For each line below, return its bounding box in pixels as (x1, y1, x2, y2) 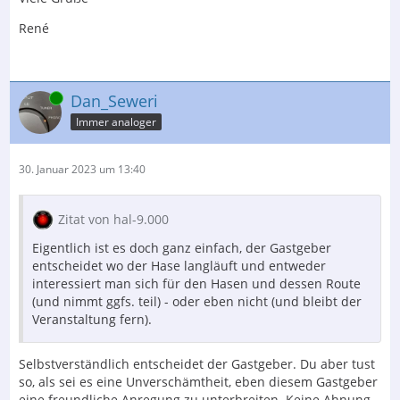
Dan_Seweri (71, 90, 158, 112)
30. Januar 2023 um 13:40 (19, 162, 146, 178)
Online (19, 90, 51, 106)
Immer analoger (76, 114, 156, 130)
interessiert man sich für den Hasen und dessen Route (32, 275, 361, 293)
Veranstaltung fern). (32, 311, 152, 329)
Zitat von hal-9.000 (58, 211, 169, 229)
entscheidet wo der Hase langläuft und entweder (32, 257, 326, 275)
